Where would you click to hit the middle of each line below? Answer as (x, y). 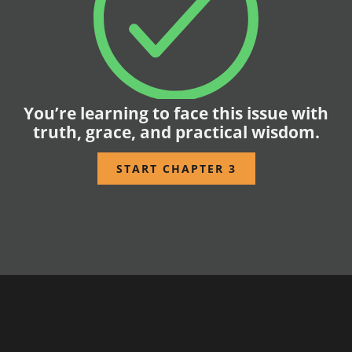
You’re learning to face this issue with (176, 113)
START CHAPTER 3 (176, 169)
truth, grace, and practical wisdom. (176, 132)
